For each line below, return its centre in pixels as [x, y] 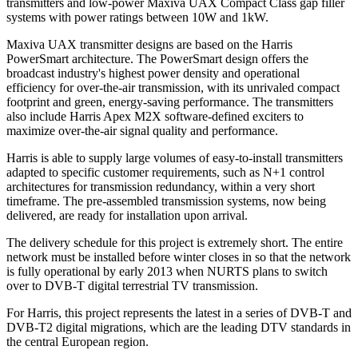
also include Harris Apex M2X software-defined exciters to [155, 116]
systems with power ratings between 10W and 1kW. [137, 17]
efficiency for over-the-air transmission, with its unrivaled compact [173, 87]
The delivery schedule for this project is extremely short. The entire [175, 242]
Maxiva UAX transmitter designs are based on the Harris [149, 44]
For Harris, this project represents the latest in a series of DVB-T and [179, 312]
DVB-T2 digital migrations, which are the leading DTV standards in [179, 327]
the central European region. [78, 341]
